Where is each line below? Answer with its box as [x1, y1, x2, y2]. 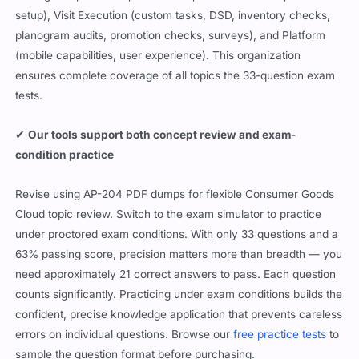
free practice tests [233, 327, 327, 341]
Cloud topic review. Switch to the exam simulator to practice [15, 207, 322, 220]
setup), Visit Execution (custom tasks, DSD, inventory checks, [15, 8, 331, 22]
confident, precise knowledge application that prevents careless [15, 307, 343, 321]
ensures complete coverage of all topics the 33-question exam [15, 68, 336, 82]
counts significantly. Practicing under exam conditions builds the [15, 287, 343, 301]
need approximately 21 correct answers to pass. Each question [15, 267, 337, 280]
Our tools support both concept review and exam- [28, 127, 296, 141]
